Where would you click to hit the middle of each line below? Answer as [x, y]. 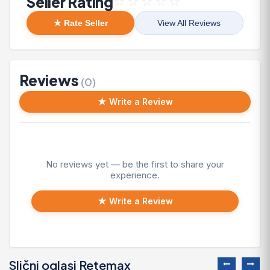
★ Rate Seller [80, 23]
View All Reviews [189, 23]
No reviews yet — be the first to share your [135, 165]
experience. [135, 175]
